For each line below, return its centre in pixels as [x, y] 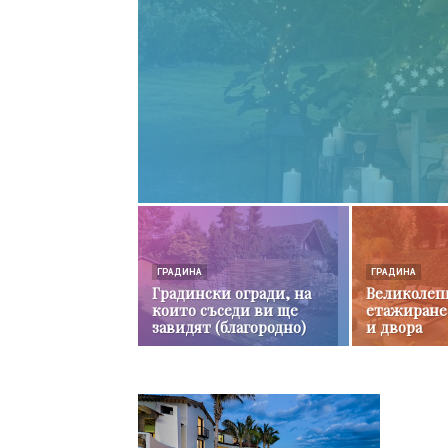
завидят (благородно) [229, 327]
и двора [394, 327]
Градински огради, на [231, 293]
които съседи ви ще [225, 310]
